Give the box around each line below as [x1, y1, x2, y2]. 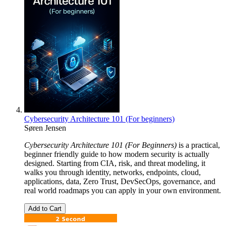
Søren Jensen [24, 124, 66, 133]
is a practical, [177, 141, 220, 150]
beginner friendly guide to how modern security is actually [24, 150, 209, 159]
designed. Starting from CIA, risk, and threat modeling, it [24, 159, 205, 168]
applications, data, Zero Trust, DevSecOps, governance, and [24, 177, 215, 186]
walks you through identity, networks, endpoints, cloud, [24, 168, 201, 177]
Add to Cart [28, 205, 62, 213]
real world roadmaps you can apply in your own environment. [24, 186, 221, 195]
